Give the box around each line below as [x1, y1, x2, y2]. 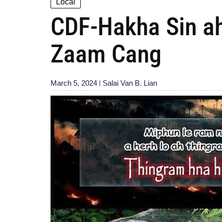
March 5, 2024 [51, 78, 97, 87]
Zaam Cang [51, 39, 162, 68]
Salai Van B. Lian [103, 78, 157, 87]
